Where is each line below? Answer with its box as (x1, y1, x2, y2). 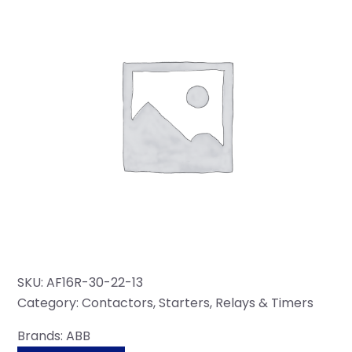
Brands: (17, 327, 67, 346)
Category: (17, 294, 82, 313)
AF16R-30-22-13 (46, 273, 144, 292)
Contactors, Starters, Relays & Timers (82, 294, 314, 313)
